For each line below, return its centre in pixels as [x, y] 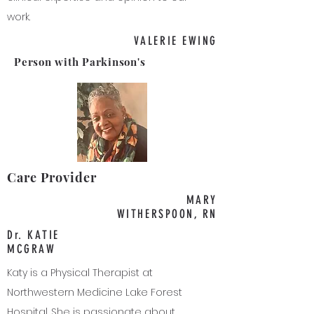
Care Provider [54, 177]
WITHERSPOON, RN [167, 214]
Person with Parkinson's [81, 62]
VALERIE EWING [175, 41]
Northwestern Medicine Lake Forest [95, 292]
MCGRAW [32, 249]
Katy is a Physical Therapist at [80, 273]
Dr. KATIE [33, 235]
